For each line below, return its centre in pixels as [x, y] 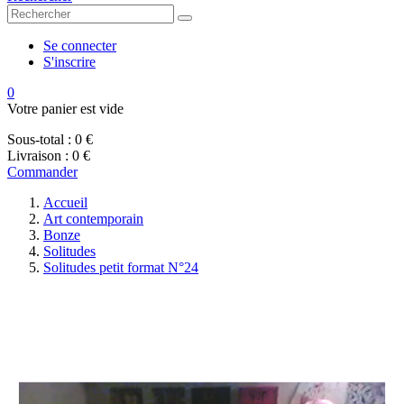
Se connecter [80, 46]
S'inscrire [69, 62]
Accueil [65, 202]
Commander [42, 172]
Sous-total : [39, 139]
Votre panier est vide [65, 109]
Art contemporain [93, 219]
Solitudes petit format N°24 [121, 267]
